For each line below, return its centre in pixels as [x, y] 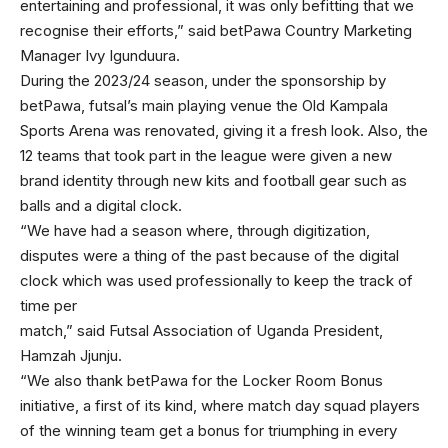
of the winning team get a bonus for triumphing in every [208, 430]
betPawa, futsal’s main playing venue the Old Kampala [204, 105]
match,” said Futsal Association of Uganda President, [201, 330]
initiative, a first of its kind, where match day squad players [220, 405]
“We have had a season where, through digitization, [195, 230]
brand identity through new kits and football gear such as [213, 180]
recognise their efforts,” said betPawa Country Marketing [216, 30]
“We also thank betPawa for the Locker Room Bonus [201, 380]
